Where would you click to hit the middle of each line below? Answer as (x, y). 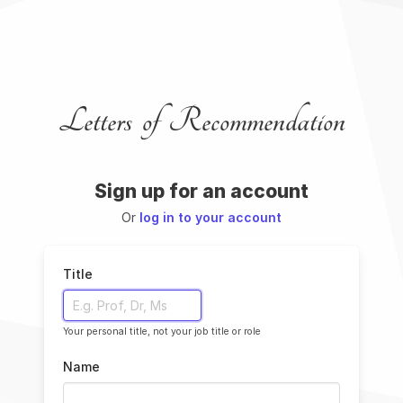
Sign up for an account (201, 192)
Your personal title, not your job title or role (162, 331)
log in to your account (210, 218)
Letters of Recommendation (201, 122)
